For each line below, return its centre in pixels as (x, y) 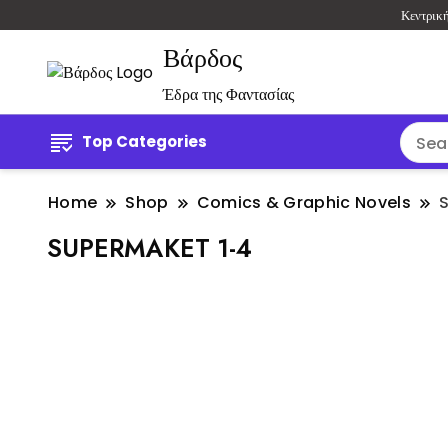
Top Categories (144, 142)
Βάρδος (202, 58)
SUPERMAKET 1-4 (149, 248)
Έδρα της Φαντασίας (228, 95)
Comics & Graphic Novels (303, 203)
